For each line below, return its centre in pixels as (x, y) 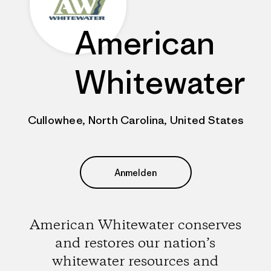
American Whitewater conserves (135, 225)
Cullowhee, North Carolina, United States (135, 120)
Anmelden (135, 172)
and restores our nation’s (135, 243)
